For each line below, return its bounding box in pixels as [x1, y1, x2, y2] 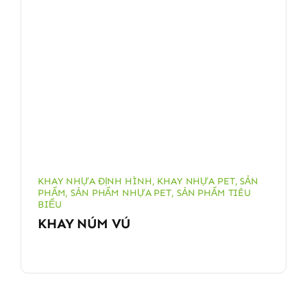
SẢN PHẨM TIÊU [176, 186, 251, 199]
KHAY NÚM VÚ [37, 214, 131, 232]
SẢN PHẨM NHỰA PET [71, 186, 172, 199]
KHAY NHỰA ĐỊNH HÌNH [37, 175, 152, 187]
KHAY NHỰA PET [157, 175, 235, 187]
